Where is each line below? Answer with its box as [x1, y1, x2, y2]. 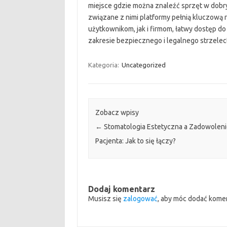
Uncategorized [121, 61, 166, 68]
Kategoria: [88, 61, 121, 68]
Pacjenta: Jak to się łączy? [95, 136, 176, 145]
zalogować [123, 194, 158, 203]
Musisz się [88, 194, 123, 203]
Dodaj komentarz [88, 184, 155, 194]
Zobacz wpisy [95, 108, 139, 117]
